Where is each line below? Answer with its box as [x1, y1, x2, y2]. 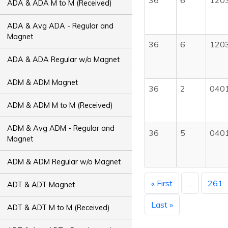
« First [151, 178, 173, 188]
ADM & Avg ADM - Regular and [7, 123, 115, 133]
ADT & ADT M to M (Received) [7, 203, 110, 212]
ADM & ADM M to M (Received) [7, 100, 113, 110]
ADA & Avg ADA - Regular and [7, 21, 114, 31]
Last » [151, 199, 173, 210]
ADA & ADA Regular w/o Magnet [7, 54, 120, 64]
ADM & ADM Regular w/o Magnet [7, 157, 121, 166]
